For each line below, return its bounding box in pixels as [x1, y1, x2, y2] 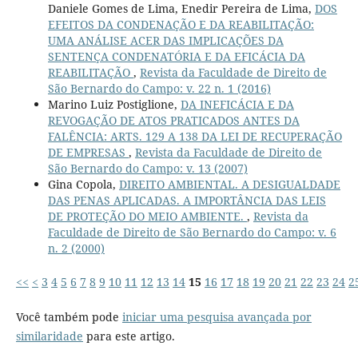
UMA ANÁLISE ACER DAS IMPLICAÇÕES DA [47, 32, 284, 48]
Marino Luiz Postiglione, [47, 96, 181, 112]
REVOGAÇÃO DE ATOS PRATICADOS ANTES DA [47, 112, 300, 128]
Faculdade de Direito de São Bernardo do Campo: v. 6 [47, 224, 336, 240]
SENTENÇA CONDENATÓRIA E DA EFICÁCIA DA [47, 48, 305, 64]
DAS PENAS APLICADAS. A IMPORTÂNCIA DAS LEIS [47, 192, 326, 208]
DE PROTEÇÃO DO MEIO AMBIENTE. [47, 208, 247, 224]
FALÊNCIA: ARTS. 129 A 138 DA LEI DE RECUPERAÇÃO [47, 128, 342, 144]
